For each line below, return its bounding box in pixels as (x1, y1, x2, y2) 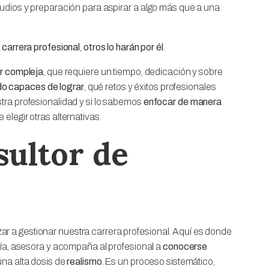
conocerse (163, 241, 208, 252)
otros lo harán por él (83, 41, 163, 52)
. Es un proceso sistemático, (101, 256, 215, 267)
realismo (67, 256, 102, 267)
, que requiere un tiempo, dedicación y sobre (43, 66, 223, 77)
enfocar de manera (143, 96, 222, 107)
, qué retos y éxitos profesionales (83, 81, 216, 92)
